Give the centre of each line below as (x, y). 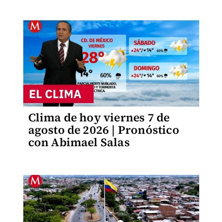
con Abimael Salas (79, 142)
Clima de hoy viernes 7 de (99, 117)
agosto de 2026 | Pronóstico (104, 130)
